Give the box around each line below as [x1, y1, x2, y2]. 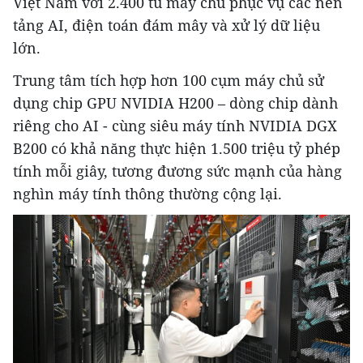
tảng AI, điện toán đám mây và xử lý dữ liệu [13, 15, 320, 35]
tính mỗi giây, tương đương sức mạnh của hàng [13, 160, 342, 181]
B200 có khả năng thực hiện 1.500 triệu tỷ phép [13, 138, 340, 158]
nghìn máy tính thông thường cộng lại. [13, 183, 282, 203]
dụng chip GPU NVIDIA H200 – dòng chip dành [13, 92, 338, 113]
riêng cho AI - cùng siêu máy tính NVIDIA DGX [13, 115, 337, 135]
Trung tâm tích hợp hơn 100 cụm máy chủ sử [13, 70, 324, 90]
